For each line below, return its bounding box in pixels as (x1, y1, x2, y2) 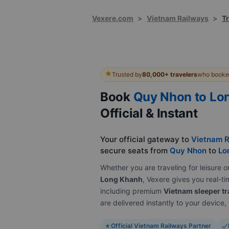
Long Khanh (100, 175, 143, 184)
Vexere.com (92, 14, 133, 22)
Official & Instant (100, 106, 198, 121)
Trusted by (112, 71, 142, 78)
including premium (100, 187, 164, 195)
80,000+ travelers (142, 71, 197, 78)
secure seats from (100, 146, 170, 155)
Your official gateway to (100, 134, 191, 144)
